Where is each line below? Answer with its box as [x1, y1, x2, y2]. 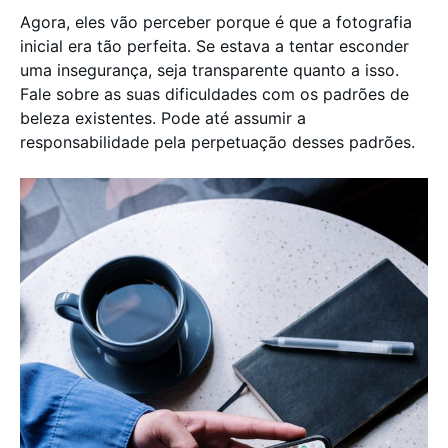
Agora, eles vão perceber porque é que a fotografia [20, 12, 412, 32]
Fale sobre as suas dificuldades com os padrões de [20, 84, 409, 104]
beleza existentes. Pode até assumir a [20, 108, 306, 128]
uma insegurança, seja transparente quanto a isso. [20, 60, 399, 80]
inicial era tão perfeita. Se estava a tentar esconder [20, 36, 409, 56]
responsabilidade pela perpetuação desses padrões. [20, 132, 415, 152]
